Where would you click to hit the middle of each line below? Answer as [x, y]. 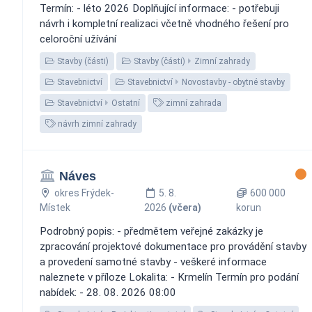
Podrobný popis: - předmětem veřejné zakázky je [151, 231]
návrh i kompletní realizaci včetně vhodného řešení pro [164, 23]
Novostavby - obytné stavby [233, 82]
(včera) [185, 207]
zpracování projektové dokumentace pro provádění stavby [173, 246]
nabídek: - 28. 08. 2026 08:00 [108, 292]
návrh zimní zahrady [96, 124]
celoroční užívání [78, 39]
